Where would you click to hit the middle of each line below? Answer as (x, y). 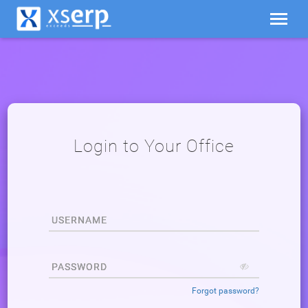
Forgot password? (225, 291)
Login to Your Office (154, 146)
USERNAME (80, 220)
